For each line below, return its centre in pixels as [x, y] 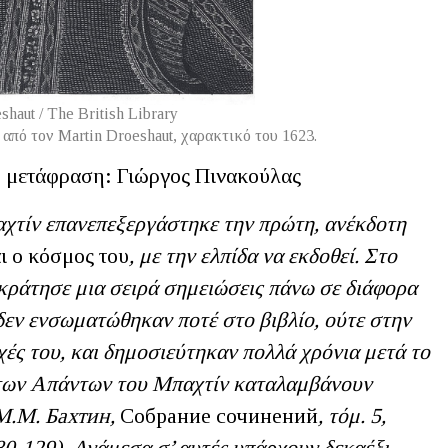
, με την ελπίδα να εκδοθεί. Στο [263, 256]
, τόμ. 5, [352, 416]
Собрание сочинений [219, 416]
